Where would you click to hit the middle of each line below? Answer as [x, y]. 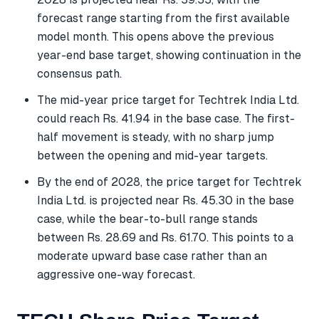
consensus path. [79, 73]
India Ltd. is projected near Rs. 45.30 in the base [166, 200]
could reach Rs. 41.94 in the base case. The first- [166, 118]
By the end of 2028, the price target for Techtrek [169, 182]
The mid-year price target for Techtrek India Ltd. [168, 100]
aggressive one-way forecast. [116, 274]
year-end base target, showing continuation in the [169, 55]
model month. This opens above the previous [156, 36]
